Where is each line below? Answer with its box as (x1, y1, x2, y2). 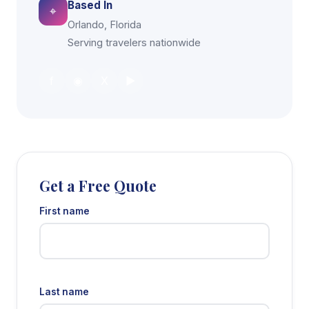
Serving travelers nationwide (68, 37, 201, 50)
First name (39, 206, 90, 217)
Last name (39, 286, 89, 298)
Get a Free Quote (39, 176, 157, 196)
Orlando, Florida (68, 19, 141, 32)
